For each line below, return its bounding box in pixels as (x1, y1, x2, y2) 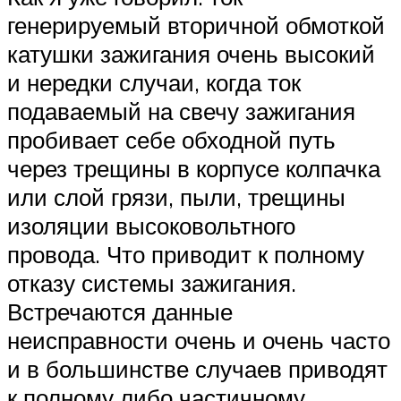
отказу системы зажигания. (7, 269, 296, 298)
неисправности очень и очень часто (7, 326, 390, 355)
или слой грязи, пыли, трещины (7, 183, 346, 212)
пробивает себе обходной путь (7, 125, 336, 155)
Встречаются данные (7, 297, 233, 327)
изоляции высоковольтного (7, 211, 295, 241)
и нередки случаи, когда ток (7, 68, 301, 98)
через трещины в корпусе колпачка (7, 154, 380, 183)
